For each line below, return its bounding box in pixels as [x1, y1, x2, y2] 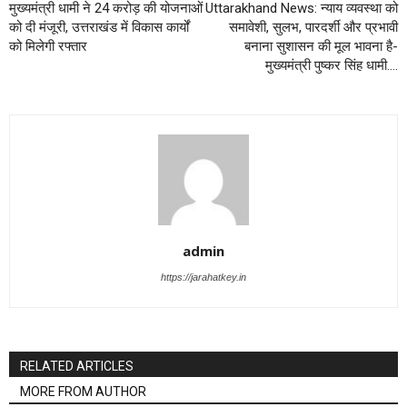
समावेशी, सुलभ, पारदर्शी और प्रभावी [229, 19, 398, 35]
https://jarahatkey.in [161, 272, 246, 283]
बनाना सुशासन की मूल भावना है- [244, 38, 398, 55]
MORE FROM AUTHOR [20, 384, 146, 399]
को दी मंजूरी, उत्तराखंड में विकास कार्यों [9, 19, 189, 35]
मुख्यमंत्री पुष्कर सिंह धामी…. [265, 57, 398, 74]
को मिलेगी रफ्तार [9, 38, 87, 55]
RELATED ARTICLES [20, 359, 134, 373]
